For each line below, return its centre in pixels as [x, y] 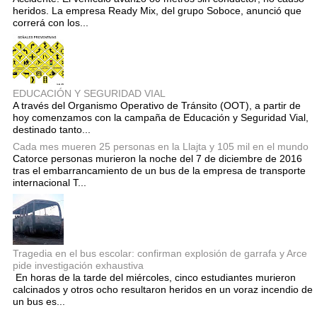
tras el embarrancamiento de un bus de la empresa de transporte [159, 171]
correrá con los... [51, 22]
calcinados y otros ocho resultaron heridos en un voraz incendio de [163, 290]
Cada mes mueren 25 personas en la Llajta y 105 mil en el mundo [161, 147]
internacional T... [50, 183]
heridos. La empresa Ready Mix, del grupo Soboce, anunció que [157, 10]
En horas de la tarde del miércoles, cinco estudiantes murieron [154, 278]
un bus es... [39, 302]
